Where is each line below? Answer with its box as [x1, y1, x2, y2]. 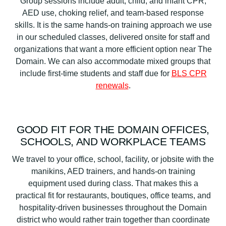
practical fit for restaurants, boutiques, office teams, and [15, 191, 211, 200]
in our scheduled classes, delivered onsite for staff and [16, 33, 210, 42]
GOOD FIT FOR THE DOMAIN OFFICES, [17, 124, 209, 136]
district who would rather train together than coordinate [16, 215, 210, 224]
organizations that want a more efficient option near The [14, 45, 212, 54]
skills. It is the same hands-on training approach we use [14, 21, 212, 30]
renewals [95, 81, 129, 90]
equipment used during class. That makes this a [28, 179, 198, 188]
